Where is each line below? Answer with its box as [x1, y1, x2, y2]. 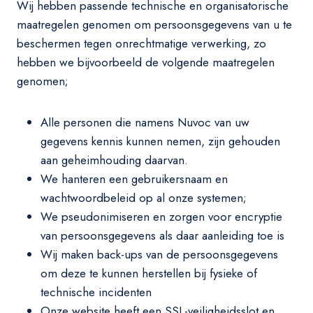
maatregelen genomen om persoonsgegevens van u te [17, 16, 292, 33]
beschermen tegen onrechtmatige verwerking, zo [17, 35, 266, 52]
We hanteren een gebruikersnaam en [41, 170, 228, 187]
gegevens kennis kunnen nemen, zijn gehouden [41, 133, 280, 150]
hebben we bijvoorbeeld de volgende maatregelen [17, 54, 275, 71]
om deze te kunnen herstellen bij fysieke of [41, 265, 257, 282]
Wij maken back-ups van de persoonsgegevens [41, 246, 278, 263]
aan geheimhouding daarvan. [41, 152, 188, 168]
